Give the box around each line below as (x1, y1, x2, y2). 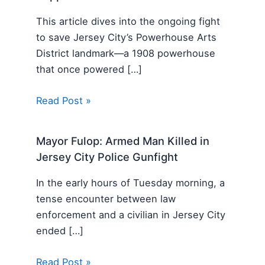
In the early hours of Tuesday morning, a (36, 176, 225, 189)
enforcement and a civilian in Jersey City (36, 208, 226, 221)
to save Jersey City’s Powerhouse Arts (36, 31, 217, 43)
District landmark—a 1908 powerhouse (36, 47, 216, 59)
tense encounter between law (36, 192, 176, 205)
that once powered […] (36, 63, 143, 75)
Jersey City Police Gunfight (36, 150, 179, 164)
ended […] (36, 224, 84, 237)
